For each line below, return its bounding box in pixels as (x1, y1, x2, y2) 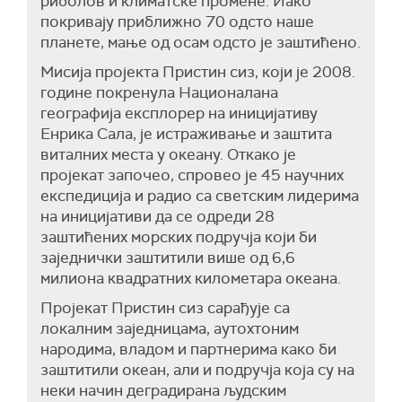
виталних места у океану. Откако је (40, 144, 296, 164)
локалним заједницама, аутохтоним (40, 318, 299, 338)
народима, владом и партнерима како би (40, 338, 336, 359)
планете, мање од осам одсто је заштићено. (40, 31, 361, 52)
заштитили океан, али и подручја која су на (40, 359, 354, 380)
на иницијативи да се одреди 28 (40, 205, 275, 226)
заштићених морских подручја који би (40, 226, 317, 247)
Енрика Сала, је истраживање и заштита (40, 123, 332, 144)
